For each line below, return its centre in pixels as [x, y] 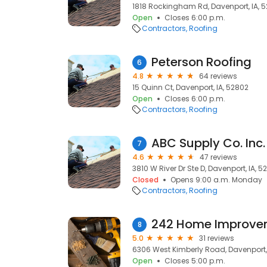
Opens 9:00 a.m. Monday [216, 180]
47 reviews [218, 157]
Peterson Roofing [201, 62]
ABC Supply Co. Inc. [208, 143]
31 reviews [217, 238]
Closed [145, 180]
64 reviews [218, 76]
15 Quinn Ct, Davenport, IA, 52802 [190, 87]
